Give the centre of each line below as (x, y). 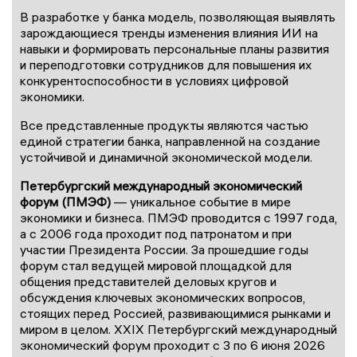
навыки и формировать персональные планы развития (175, 48)
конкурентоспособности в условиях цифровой (154, 80)
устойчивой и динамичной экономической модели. (166, 157)
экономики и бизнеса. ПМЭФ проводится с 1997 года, (178, 217)
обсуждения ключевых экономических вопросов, (163, 297)
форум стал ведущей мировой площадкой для (156, 265)
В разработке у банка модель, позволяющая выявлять (178, 16)
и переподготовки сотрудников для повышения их (166, 64)
